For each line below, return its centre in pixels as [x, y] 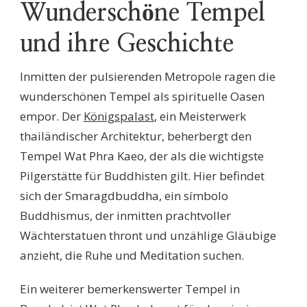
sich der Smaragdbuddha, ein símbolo [124, 196]
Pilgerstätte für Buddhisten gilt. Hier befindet [142, 176]
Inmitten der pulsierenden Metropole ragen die [148, 77]
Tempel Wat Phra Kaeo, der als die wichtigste [142, 156]
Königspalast [119, 116]
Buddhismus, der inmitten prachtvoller [125, 216]
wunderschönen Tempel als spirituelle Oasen [142, 97]
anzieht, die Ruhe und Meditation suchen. [132, 256]
